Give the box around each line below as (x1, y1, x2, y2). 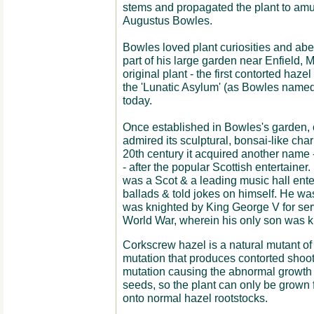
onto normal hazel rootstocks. (122, 292, 268, 304)
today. (122, 94, 152, 107)
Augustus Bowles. (122, 14, 212, 27)
